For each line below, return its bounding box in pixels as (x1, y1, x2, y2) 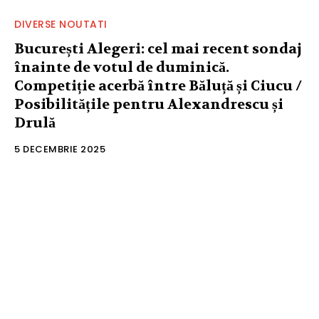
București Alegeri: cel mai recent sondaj (14, 40, 301, 58)
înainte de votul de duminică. (14, 58, 229, 77)
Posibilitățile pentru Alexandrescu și (14, 95, 283, 114)
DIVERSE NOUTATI (14, 17, 108, 32)
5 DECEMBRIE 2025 (14, 142, 105, 157)
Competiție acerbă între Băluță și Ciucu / (14, 77, 302, 95)
